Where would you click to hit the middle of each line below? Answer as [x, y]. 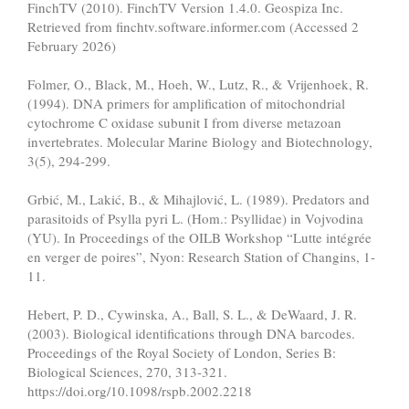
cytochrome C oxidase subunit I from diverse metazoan [184, 122]
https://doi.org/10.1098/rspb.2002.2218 [140, 390]
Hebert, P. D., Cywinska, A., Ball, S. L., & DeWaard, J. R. [192, 314]
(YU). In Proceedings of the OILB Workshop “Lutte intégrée [199, 237]
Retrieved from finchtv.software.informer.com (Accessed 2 [193, 26]
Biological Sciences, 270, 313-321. [127, 371]
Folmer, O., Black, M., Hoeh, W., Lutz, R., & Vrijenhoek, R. [198, 84]
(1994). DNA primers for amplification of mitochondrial [186, 103]
